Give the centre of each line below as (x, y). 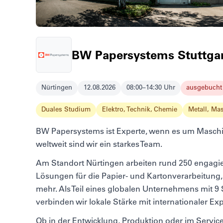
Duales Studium (66, 109)
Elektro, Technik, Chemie (139, 109)
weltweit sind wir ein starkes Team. (99, 144)
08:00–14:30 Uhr (151, 87)
